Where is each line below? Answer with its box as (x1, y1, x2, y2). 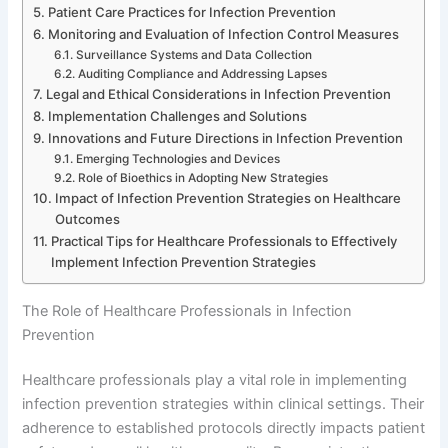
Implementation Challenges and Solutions (48, 107, 308, 124)
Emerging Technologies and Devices (75, 151, 280, 166)
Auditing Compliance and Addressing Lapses (77, 66, 327, 81)
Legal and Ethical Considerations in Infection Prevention (46, 85, 392, 102)
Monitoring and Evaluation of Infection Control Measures (48, 25, 400, 42)
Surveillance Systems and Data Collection (75, 47, 312, 62)
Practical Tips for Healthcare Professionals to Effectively (51, 232, 398, 249)
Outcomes (55, 210, 121, 227)
